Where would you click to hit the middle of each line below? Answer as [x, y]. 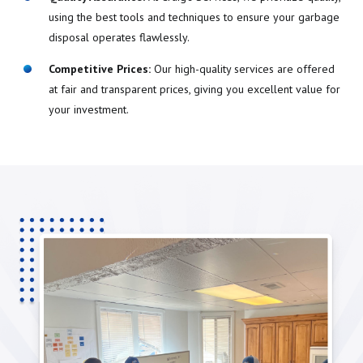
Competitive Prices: [99, 69]
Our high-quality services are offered [242, 69]
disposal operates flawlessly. [119, 38]
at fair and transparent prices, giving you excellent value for [194, 90]
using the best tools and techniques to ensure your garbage [194, 17]
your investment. [88, 110]
